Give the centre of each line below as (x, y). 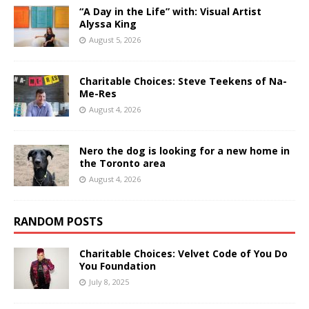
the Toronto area (122, 163)
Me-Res (98, 93)
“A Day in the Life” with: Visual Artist (170, 11)
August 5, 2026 (115, 39)
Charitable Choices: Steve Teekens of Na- (183, 81)
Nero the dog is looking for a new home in (185, 150)
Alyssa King (108, 23)
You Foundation (118, 266)
